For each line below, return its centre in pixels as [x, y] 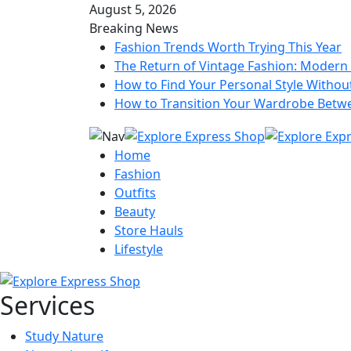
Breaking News [134, 28]
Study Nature [64, 337]
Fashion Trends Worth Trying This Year [228, 47]
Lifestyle [139, 249]
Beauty [135, 211]
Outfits [135, 192]
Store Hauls [149, 230]
